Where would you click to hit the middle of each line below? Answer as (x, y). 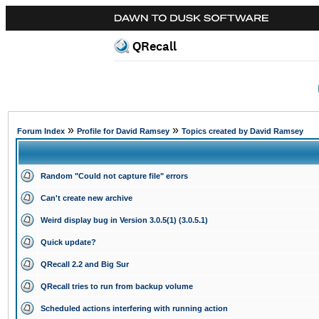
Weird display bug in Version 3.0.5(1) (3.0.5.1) (124, 220)
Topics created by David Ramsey (242, 131)
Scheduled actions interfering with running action (134, 308)
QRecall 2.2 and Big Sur (85, 264)
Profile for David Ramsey (123, 131)
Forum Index (41, 131)
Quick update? (68, 242)
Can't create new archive (87, 198)
